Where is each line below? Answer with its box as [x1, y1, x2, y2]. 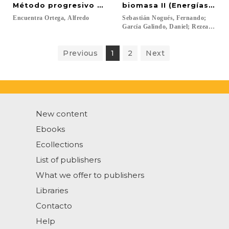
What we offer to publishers [36, 170, 144, 180]
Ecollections [36, 140, 83, 149]
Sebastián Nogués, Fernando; [122, 14, 208, 21]
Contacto [36, 201, 72, 211]
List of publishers [36, 155, 101, 165]
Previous [63, 49, 98, 58]
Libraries [36, 186, 68, 195]
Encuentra [13, 14, 43, 21]
